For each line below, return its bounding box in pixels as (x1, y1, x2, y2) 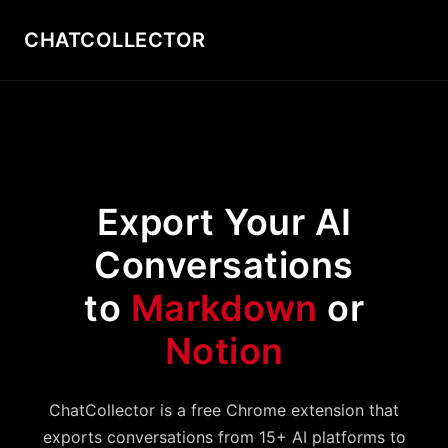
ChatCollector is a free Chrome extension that (49, 400, 399, 420)
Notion (164, 329, 284, 373)
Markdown (130, 286, 318, 330)
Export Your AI (96, 200, 352, 244)
